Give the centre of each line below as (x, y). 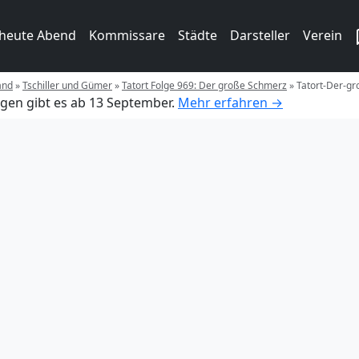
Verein (323, 35)
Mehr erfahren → (230, 102)
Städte (198, 35)
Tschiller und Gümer (67, 85)
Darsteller (260, 35)
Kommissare (127, 35)
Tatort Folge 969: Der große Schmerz (204, 85)
